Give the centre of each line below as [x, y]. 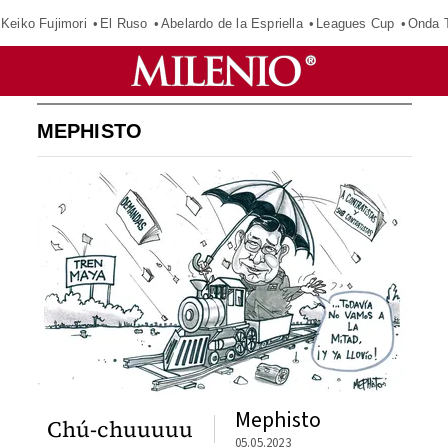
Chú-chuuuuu [120, 428]
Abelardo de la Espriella [231, 23]
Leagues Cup [355, 23]
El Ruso [124, 23]
